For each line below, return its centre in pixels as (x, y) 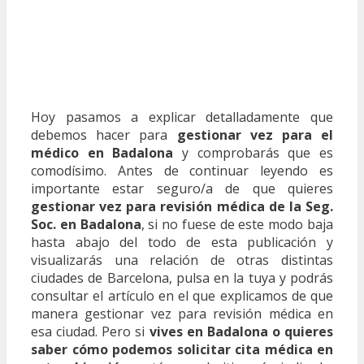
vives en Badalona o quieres (241, 331)
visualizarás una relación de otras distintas (182, 260)
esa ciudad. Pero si (90, 331)
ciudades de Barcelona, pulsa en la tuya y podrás (182, 277)
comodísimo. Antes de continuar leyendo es (182, 170)
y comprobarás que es (253, 152)
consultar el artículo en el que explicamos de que (182, 295)
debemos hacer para (104, 134)
